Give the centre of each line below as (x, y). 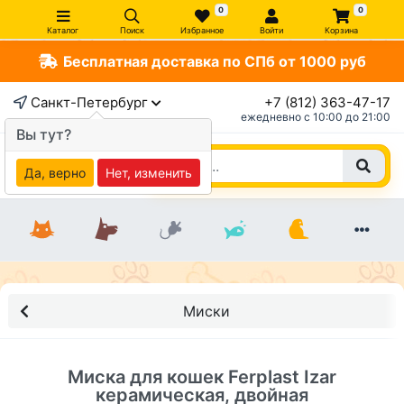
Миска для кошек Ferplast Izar (202, 377)
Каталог (63, 30)
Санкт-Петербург (89, 102)
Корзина (341, 30)
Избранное (202, 30)
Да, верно (55, 173)
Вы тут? (44, 134)
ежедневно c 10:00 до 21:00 (316, 117)
